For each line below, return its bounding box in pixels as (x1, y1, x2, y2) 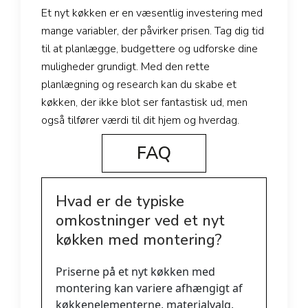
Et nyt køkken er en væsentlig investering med (41, 5, 263, 21)
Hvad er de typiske (56, 190, 184, 212)
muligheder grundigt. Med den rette (41, 58, 210, 74)
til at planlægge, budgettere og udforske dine (41, 41, 258, 56)
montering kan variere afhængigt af (56, 280, 243, 296)
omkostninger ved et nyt (56, 210, 225, 231)
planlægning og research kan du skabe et (41, 76, 236, 92)
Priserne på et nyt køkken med (56, 263, 215, 279)
